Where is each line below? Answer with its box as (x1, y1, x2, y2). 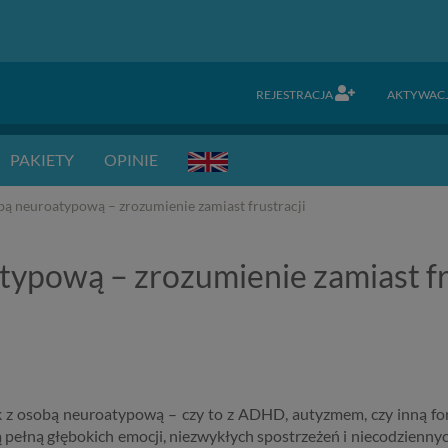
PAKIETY (10, 150, 74, 169)
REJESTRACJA (256, 87, 335, 102)
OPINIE (104, 150, 158, 169)
